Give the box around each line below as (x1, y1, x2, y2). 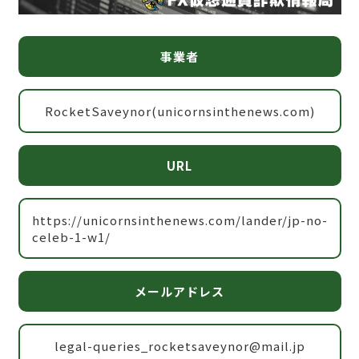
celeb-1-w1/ (31, 228, 111, 245)
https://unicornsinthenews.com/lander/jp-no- (31, 211, 328, 228)
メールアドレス (135, 282, 224, 300)
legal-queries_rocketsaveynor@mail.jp (54, 337, 305, 354)
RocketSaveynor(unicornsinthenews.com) (44, 102, 315, 119)
